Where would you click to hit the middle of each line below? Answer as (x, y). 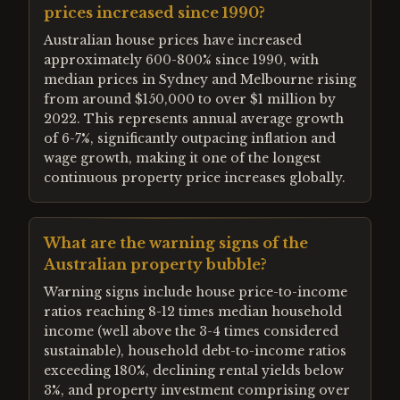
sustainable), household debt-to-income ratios (195, 351)
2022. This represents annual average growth (194, 119)
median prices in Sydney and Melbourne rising (200, 79)
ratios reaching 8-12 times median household (193, 312)
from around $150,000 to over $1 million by (190, 99)
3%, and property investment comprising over (197, 390)
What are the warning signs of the (176, 243)
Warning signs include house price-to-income (196, 292)
